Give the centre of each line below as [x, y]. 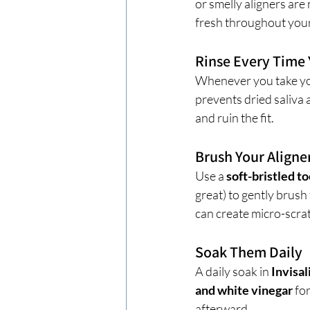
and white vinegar [244, 290]
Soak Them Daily [249, 252]
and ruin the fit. [235, 117]
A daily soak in [233, 271]
